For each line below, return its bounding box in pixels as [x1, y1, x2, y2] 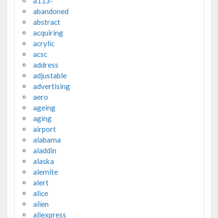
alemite [33, 167, 58, 176]
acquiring [33, 28, 63, 37]
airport [33, 124, 56, 133]
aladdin [33, 145, 56, 155]
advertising [33, 81, 70, 91]
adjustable [33, 71, 67, 80]
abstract [33, 17, 60, 26]
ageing [33, 103, 55, 112]
